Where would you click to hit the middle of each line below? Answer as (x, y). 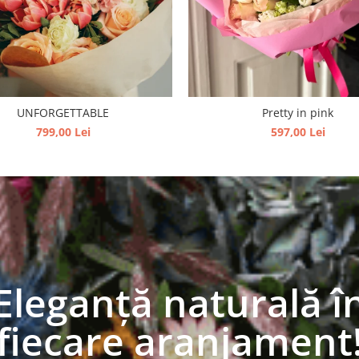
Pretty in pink (298, 112)
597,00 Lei (298, 131)
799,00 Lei (63, 131)
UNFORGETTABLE (63, 112)
